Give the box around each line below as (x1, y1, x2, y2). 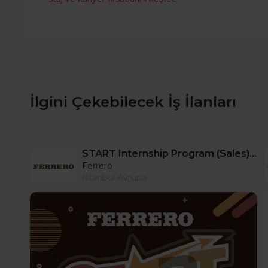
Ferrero (82, 160, 112, 172)
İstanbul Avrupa (82, 172, 147, 184)
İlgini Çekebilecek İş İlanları (30, 93, 236, 111)
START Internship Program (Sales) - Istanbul (249, 148, 257, 160)
